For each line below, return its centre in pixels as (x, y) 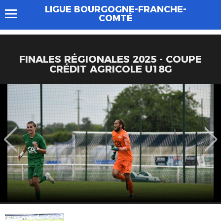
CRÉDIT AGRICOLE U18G (110, 69)
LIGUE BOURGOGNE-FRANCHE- (115, 9)
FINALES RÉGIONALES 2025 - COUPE (110, 59)
